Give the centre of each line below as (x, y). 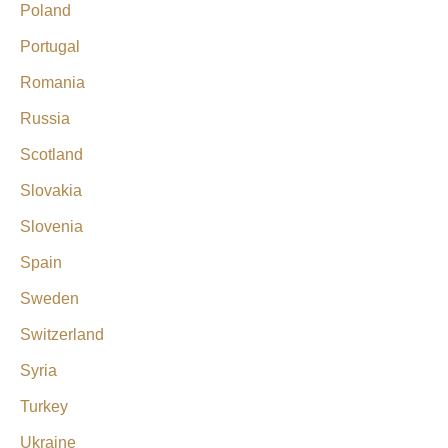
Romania (52, 82)
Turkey (44, 406)
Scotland (51, 154)
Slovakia (51, 190)
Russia (45, 118)
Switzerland (62, 334)
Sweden (49, 298)
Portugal (50, 46)
